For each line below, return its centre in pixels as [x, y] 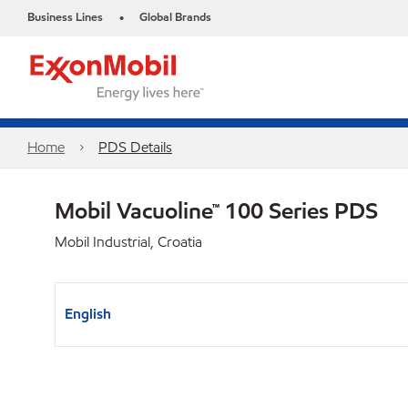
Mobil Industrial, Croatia [128, 242]
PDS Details [135, 147]
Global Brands [175, 17]
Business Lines [65, 17]
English [88, 314]
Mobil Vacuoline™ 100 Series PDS [216, 210]
